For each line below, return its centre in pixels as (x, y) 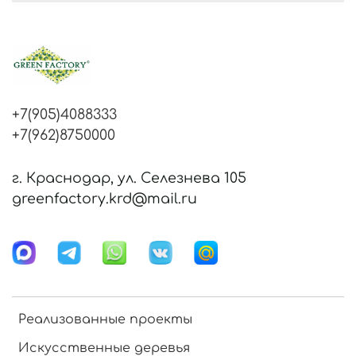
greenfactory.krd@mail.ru (104, 199)
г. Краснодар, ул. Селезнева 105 (129, 178)
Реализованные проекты (105, 320)
